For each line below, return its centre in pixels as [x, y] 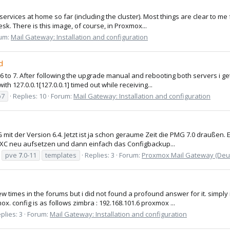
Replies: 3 [100, 155]
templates [61, 155]
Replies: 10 [30, 96]
